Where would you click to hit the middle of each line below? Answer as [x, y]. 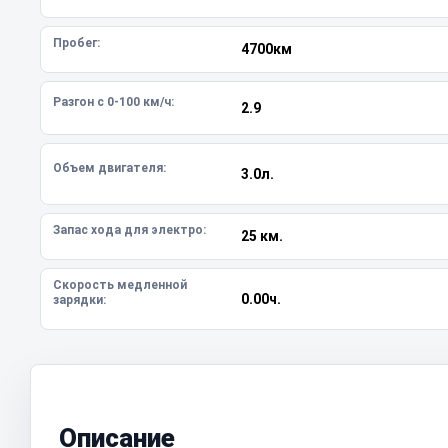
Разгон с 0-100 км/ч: [113, 101]
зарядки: [79, 300]
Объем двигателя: [109, 167]
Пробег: [76, 43]
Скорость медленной [120, 285]
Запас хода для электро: [129, 230]
